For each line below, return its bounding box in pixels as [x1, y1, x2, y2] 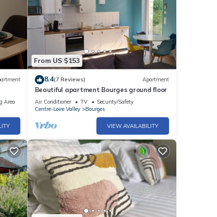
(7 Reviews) [53, 76, 85, 83]
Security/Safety [96, 98, 134, 105]
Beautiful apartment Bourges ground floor [34, 85, 168, 93]
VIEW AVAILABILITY [107, 122, 158, 129]
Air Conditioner [34, 98, 71, 105]
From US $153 [33, 56, 80, 65]
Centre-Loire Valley [34, 105, 80, 112]
